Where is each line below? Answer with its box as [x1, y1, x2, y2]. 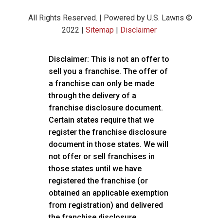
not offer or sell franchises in [49, 151, 155, 161]
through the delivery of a [49, 91, 136, 100]
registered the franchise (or [49, 176, 148, 185]
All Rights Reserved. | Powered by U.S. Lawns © [26, 13, 192, 22]
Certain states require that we [49, 115, 154, 125]
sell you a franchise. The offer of [49, 66, 168, 76]
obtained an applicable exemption [49, 188, 168, 198]
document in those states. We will [49, 139, 168, 149]
